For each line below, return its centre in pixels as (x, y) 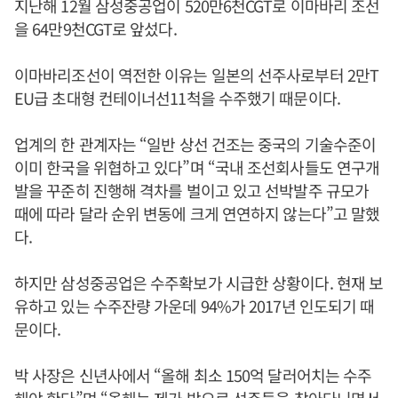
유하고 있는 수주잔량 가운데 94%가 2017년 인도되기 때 (195, 306)
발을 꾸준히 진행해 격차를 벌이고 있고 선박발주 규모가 (192, 190)
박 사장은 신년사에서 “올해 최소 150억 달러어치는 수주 (193, 375)
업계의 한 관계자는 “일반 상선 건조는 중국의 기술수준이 (195, 144)
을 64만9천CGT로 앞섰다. (96, 28)
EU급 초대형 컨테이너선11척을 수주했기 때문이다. (177, 98)
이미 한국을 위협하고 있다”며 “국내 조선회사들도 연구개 (197, 167)
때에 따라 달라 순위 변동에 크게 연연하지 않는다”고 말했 (197, 213)
